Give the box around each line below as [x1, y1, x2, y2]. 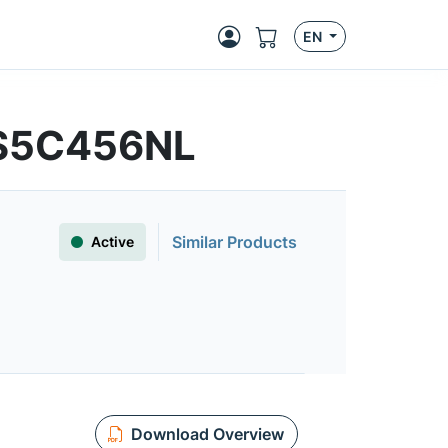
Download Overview [130, 424, 284, 444]
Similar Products [172, 232, 297, 252]
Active [91, 233, 134, 250]
